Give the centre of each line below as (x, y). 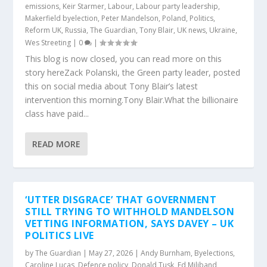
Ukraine (223, 30)
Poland (174, 18)
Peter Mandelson (130, 18)
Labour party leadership (177, 6)
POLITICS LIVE (60, 235)
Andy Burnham (166, 253)
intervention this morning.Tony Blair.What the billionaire (132, 100)
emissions (42, 6)
